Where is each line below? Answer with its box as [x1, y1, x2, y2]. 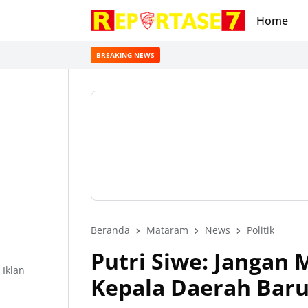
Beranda [91, 223, 130, 236]
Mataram [146, 223, 188, 236]
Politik [247, 223, 274, 236]
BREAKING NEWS [96, 49, 155, 60]
